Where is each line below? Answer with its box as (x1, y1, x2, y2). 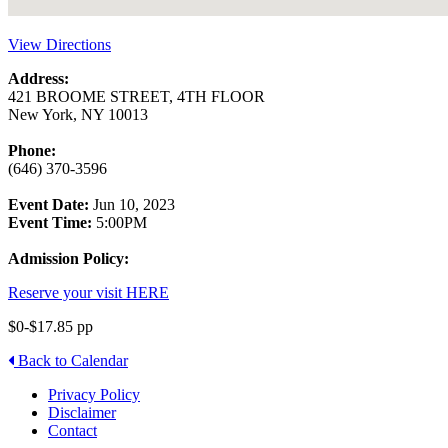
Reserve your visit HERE (8, 284, 169, 302)
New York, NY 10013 (8, 106, 148, 124)
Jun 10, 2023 (89, 196, 175, 214)
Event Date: (8, 196, 89, 214)
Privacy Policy (48, 386, 140, 404)
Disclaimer (48, 404, 116, 422)
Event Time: (8, 214, 92, 232)
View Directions (8, 36, 111, 54)
